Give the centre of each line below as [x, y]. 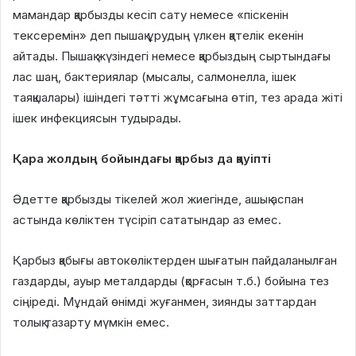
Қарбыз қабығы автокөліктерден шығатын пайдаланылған [175, 261]
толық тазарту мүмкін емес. [91, 323]
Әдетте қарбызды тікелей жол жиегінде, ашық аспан [158, 199]
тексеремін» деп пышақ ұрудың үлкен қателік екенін [158, 36]
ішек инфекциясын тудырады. [97, 118]
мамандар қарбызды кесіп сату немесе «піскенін [151, 15]
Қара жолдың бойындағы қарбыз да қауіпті [142, 159]
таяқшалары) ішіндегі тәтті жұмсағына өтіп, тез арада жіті [178, 98]
